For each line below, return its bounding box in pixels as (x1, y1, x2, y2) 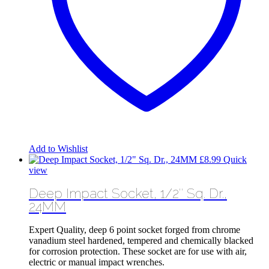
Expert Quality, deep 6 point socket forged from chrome (29, 224, 240, 235)
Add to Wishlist (29, 144, 88, 154)
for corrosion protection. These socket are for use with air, (29, 246, 247, 256)
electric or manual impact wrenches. (29, 256, 165, 267)
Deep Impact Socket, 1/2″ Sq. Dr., (29, 186, 227, 202)
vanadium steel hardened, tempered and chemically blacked (29, 235, 253, 246)
